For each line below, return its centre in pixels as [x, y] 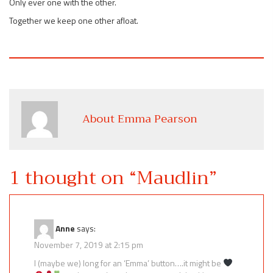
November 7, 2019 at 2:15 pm [89, 244]
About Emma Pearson [140, 119]
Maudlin [173, 178]
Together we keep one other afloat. [74, 20]
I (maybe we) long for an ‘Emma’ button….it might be [129, 263]
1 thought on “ [73, 178]
